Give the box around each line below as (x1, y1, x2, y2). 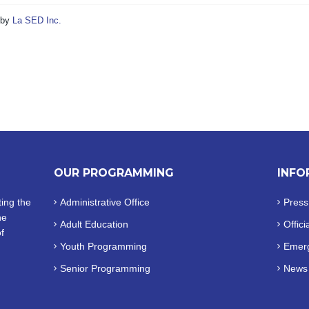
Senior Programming (60, 263, 151, 275)
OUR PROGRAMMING (54, 166, 175, 180)
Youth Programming (60, 241, 148, 252)
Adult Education (60, 219, 129, 230)
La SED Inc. (12, 15, 62, 26)
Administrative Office (60, 197, 150, 208)
